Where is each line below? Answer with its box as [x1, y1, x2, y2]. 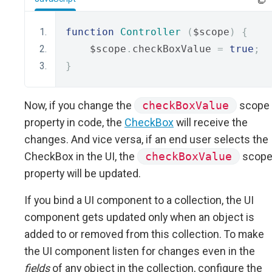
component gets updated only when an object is [24, 211, 254, 223]
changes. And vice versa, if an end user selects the [24, 133, 268, 146]
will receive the [174, 116, 248, 129]
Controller [120, 26, 181, 38]
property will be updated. [24, 167, 141, 180]
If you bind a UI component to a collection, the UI [24, 194, 254, 206]
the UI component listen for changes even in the [24, 245, 255, 257]
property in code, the [24, 116, 124, 129]
